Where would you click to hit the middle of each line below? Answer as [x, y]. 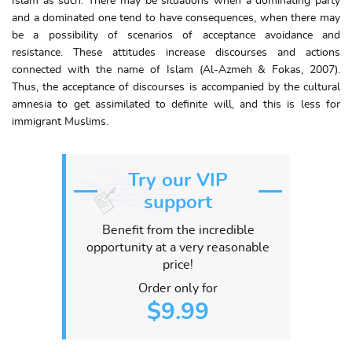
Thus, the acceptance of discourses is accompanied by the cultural [176, 87]
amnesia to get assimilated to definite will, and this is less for [176, 104]
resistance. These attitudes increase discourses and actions [176, 52]
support [178, 202]
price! [178, 264]
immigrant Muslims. [60, 121]
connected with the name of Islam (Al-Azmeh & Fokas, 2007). [176, 70]
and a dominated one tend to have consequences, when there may [176, 18]
